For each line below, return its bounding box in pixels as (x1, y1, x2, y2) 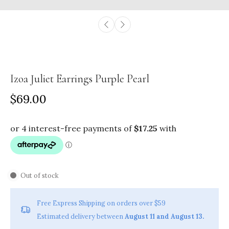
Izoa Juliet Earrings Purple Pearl (10, 72, 149, 85)
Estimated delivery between (37, 212, 125, 220)
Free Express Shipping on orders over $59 (37, 198, 166, 207)
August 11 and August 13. (125, 212, 204, 220)
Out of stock (20, 171, 59, 179)
